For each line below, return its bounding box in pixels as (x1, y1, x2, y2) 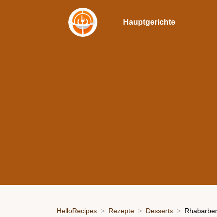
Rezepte (108, 206, 134, 215)
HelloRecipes (57, 206, 97, 215)
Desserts (146, 206, 173, 215)
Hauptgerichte (123, 18, 175, 26)
